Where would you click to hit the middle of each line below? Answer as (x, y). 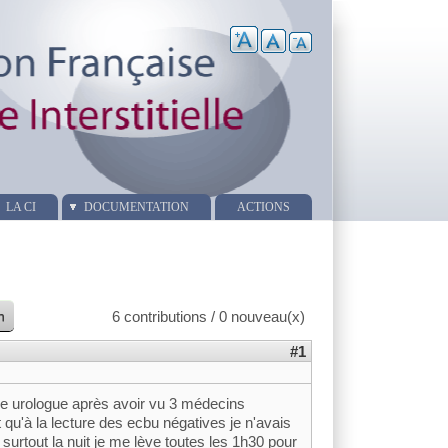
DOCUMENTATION (136, 207)
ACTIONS (263, 207)
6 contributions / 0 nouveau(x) (208, 316)
